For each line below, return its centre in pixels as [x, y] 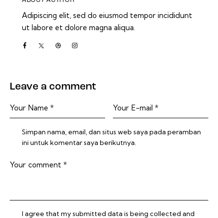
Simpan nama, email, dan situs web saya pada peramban [112, 132]
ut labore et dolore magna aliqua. [79, 27]
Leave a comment [53, 87]
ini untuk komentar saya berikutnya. [79, 142]
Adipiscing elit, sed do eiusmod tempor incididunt [107, 15]
